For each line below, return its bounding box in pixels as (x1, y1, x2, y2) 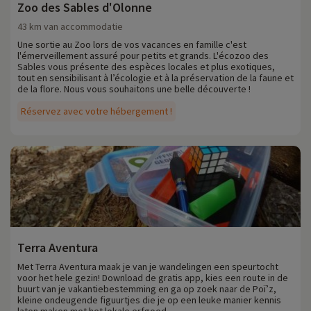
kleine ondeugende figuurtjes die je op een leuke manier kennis (17, 294, 281, 307)
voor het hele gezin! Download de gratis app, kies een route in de (17, 271, 288, 285)
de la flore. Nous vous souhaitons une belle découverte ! (17, 83, 251, 96)
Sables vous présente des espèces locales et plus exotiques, (17, 60, 275, 74)
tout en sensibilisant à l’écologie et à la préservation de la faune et (17, 72, 294, 85)
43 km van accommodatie (17, 20, 123, 33)
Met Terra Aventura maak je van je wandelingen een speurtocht (17, 260, 278, 274)
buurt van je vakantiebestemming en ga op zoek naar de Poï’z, (17, 283, 276, 296)
